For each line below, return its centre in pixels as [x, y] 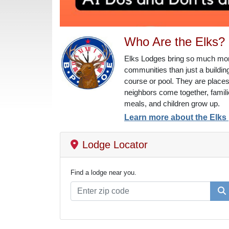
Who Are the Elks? [175, 42]
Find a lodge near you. [104, 173]
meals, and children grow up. [172, 104]
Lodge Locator [115, 145]
